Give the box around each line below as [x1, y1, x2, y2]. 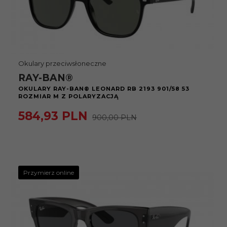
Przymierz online [23, 169, 74, 176]
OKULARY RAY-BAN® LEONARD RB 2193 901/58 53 [18, 85, 190, 92]
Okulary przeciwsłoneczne [18, 59, 106, 67]
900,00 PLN [92, 113, 137, 122]
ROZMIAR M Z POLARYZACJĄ [18, 93, 119, 100]
